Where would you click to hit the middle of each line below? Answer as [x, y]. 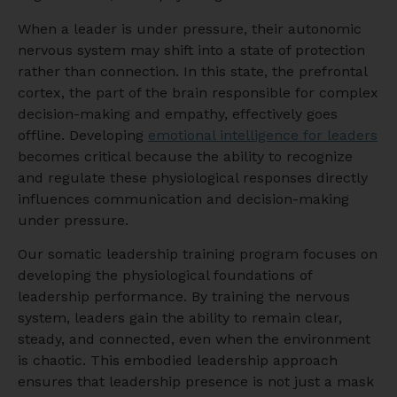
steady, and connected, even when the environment [194, 339]
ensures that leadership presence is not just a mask [196, 382]
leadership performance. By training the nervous [184, 297]
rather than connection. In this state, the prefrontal [192, 71]
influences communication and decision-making [183, 198]
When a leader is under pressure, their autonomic [190, 28]
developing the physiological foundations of [165, 276]
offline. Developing [83, 135]
